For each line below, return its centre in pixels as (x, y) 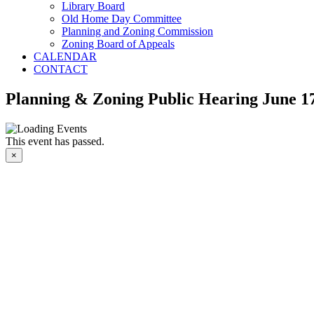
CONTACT (61, 69)
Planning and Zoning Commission (137, 31)
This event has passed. (55, 141)
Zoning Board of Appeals (118, 44)
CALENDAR (65, 56)
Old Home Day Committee (122, 19)
